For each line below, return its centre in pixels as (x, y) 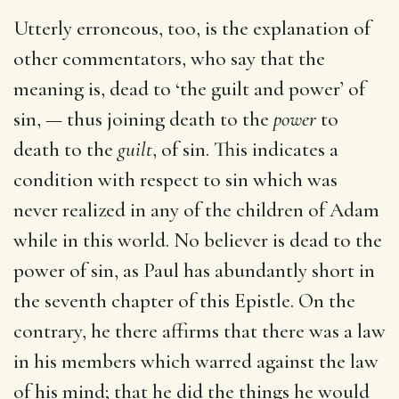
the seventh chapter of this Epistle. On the (184, 301)
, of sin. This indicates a (245, 149)
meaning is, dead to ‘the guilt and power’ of (189, 89)
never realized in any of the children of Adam (196, 210)
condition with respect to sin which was (175, 179)
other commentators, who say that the (169, 58)
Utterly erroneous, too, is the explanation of (192, 28)
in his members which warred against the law (196, 361)
